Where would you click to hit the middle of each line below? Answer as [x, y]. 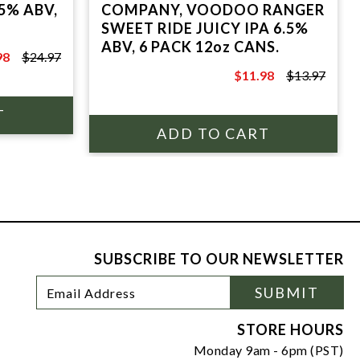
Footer [23, 282]
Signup [23, 313]
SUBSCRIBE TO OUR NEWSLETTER [219, 259]
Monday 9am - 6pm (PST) [268, 350]
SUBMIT [287, 292]
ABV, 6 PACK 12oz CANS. [190, 47]
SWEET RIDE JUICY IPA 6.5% [205, 28]
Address [58, 298]
